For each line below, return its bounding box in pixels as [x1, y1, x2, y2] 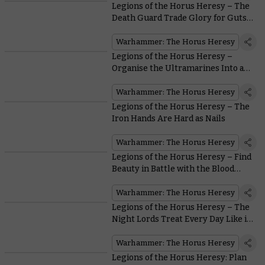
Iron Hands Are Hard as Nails [111, 113, 225, 124]
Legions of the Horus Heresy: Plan [111, 252, 247, 263]
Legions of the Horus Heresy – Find [111, 151, 251, 162]
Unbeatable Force [111, 75, 181, 85]
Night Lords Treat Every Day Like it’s [111, 214, 256, 224]
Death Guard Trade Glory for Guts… [111, 12, 253, 23]
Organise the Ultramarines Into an [111, 63, 249, 73]
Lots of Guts [111, 24, 160, 35]
